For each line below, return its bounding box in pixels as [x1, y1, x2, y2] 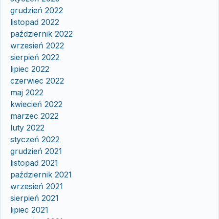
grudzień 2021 [10, 146, 62, 156]
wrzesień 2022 [10, 40, 64, 50]
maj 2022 [10, 87, 44, 97]
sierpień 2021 [10, 193, 59, 203]
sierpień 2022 [10, 52, 60, 62]
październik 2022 [10, 28, 73, 39]
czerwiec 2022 [10, 75, 64, 86]
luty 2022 [10, 122, 44, 132]
